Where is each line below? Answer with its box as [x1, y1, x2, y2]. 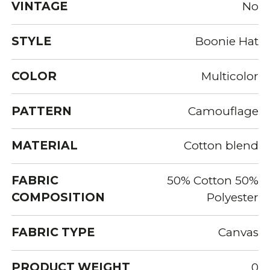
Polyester [206, 190, 259, 205]
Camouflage [187, 104, 259, 118]
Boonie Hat [195, 34, 259, 49]
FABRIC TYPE [11, 225, 95, 240]
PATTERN [11, 104, 72, 118]
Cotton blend [183, 139, 259, 153]
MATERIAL [11, 139, 78, 153]
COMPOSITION [11, 190, 105, 205]
